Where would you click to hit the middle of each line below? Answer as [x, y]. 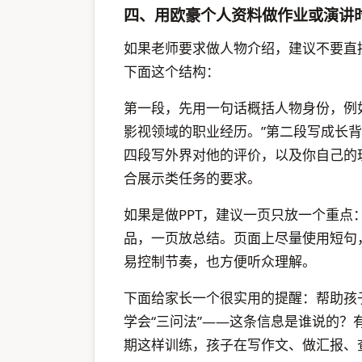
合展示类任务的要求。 [192, 178]
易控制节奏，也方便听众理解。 [220, 261]
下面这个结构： [172, 71]
